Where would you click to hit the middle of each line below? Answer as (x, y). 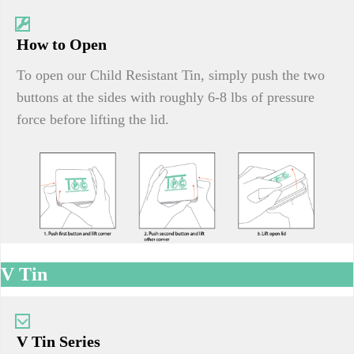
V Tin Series (58, 342)
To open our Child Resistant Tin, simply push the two (171, 75)
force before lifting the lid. (93, 119)
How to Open (62, 44)
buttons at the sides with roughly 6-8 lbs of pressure (166, 97)
